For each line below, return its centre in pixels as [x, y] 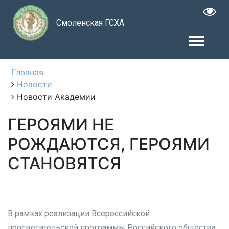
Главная [28, 72]
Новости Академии [56, 96]
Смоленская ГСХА [90, 22]
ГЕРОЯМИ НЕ [61, 124]
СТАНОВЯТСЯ [64, 163]
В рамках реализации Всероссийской [79, 214]
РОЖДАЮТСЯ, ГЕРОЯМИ [109, 144]
